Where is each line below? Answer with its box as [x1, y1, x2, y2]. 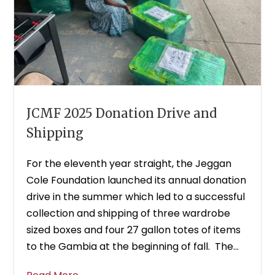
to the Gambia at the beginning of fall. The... [26, 239, 239, 254]
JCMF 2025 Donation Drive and [26, 105, 217, 121]
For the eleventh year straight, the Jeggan [26, 156, 232, 171]
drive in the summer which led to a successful [26, 189, 246, 204]
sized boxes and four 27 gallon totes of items [26, 222, 241, 237]
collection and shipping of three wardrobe [26, 206, 231, 220]
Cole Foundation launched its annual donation [26, 172, 247, 187]
